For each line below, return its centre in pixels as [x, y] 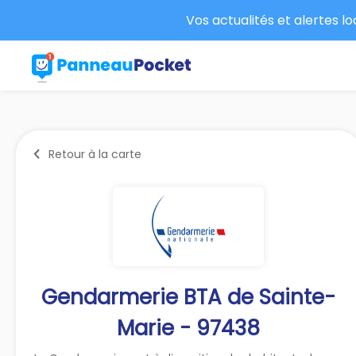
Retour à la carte [95, 154]
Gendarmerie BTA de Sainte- [189, 297]
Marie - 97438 [189, 328]
